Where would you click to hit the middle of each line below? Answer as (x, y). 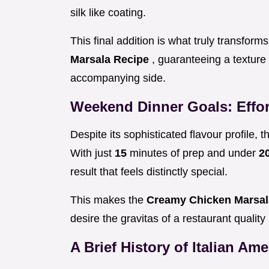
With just (92, 153)
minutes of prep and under (194, 153)
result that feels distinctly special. (149, 172)
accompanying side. (118, 78)
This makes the (108, 200)
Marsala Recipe (111, 60)
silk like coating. (108, 13)
